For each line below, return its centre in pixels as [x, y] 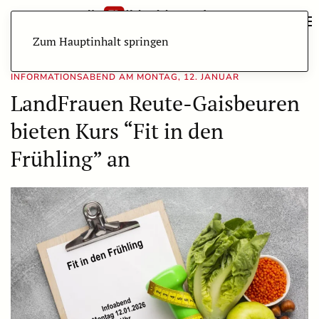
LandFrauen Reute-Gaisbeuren [155, 103]
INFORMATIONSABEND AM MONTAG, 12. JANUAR [125, 77]
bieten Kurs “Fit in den [117, 131]
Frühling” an [70, 159]
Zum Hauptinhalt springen [101, 41]
